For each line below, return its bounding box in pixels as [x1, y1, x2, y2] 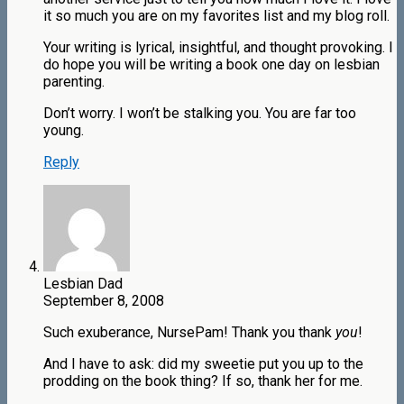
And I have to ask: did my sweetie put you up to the [43, 355, 363, 373]
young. [43, 122, 84, 140]
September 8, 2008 [43, 292, 164, 310]
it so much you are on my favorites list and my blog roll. [43, 7, 390, 25]
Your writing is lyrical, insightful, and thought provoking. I [43, 39, 393, 57]
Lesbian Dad [43, 275, 123, 293]
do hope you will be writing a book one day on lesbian [43, 56, 380, 74]
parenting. [43, 73, 105, 91]
